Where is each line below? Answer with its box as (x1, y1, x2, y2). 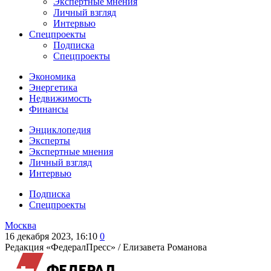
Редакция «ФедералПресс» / (5, 242, 123, 252)
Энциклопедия (29, 125, 91, 135)
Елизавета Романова (123, 242, 207, 252)
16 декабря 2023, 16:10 (5, 231, 97, 241)
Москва (5, 220, 36, 230)
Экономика (29, 71, 76, 82)
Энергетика (29, 82, 77, 93)
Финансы (29, 104, 68, 114)
